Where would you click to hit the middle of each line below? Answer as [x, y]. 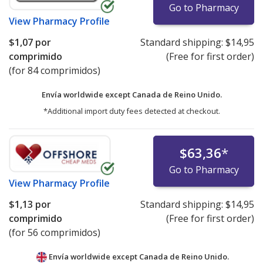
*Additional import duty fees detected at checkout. [131, 111]
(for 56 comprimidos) [55, 233]
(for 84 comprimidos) [55, 71]
